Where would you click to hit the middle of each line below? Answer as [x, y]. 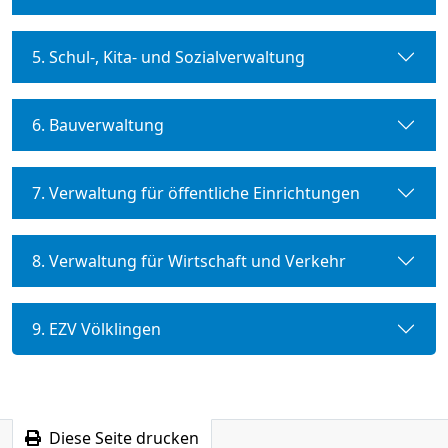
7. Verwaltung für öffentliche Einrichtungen [196, 192]
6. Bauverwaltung [98, 124]
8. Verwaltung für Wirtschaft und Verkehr [189, 260]
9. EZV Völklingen [96, 328]
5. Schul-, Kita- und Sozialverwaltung [168, 56]
